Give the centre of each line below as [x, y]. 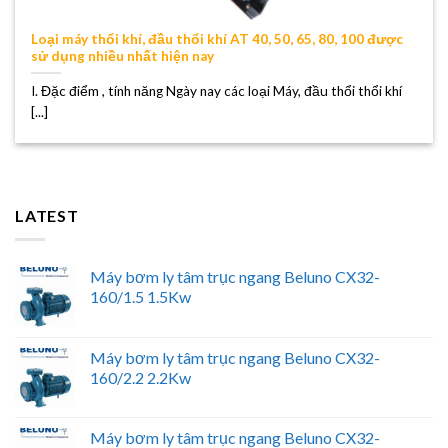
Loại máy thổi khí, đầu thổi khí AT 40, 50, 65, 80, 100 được [217, 38]
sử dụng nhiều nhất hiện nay [123, 55]
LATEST [47, 215]
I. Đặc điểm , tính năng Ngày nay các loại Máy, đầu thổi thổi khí [217, 90]
